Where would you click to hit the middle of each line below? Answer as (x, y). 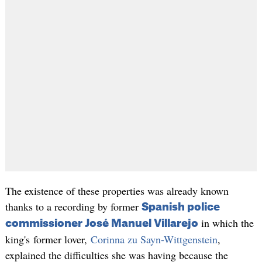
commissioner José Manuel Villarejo (101, 223)
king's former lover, (48, 239)
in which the (226, 223)
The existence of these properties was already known (117, 190)
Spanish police (180, 207)
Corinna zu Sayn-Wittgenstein (154, 239)
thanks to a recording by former (73, 206)
